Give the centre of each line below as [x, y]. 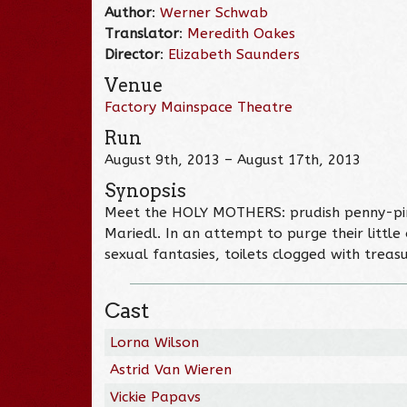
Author [129, 12]
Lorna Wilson [155, 342]
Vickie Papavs [156, 397]
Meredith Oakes [242, 33]
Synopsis [146, 190]
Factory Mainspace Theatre [199, 107]
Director [133, 54]
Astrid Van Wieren [171, 369]
